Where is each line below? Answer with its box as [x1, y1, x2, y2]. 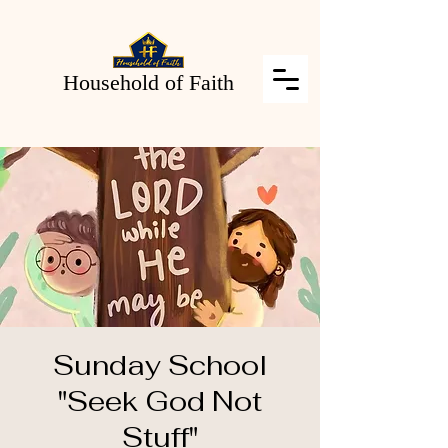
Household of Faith [63, 70, 234, 95]
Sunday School [53, 347, 267, 383]
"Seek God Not [58, 383, 262, 419]
